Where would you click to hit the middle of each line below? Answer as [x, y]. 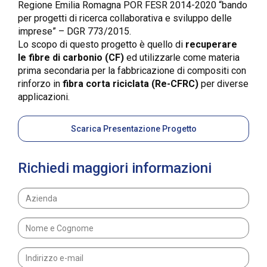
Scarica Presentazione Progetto [133, 129]
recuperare [211, 45]
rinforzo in [40, 84]
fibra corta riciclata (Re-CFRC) [131, 84]
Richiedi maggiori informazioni [115, 168]
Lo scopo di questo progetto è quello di [102, 45]
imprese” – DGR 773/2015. [74, 32]
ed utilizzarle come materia [182, 58]
